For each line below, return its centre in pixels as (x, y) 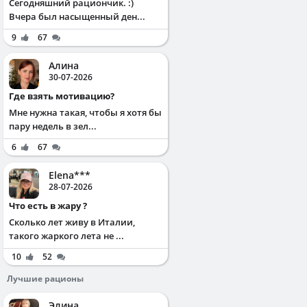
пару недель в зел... (53, 126)
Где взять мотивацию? (64, 96)
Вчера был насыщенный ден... (77, 16)
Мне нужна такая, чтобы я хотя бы (85, 112)
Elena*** (70, 175)
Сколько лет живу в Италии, (72, 222)
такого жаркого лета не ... (66, 235)
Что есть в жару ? (51, 205)
